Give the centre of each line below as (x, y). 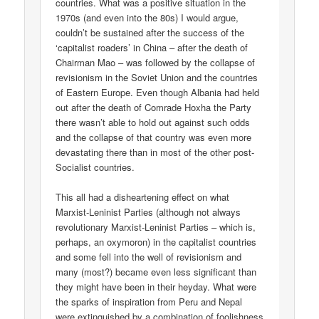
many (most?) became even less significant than (156, 271)
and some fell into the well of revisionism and (149, 256)
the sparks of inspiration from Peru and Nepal (149, 301)
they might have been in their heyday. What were (156, 286)
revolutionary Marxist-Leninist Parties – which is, (156, 226)
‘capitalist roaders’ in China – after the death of (152, 47)
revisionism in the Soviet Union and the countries (157, 77)
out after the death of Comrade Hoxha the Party (154, 107)
